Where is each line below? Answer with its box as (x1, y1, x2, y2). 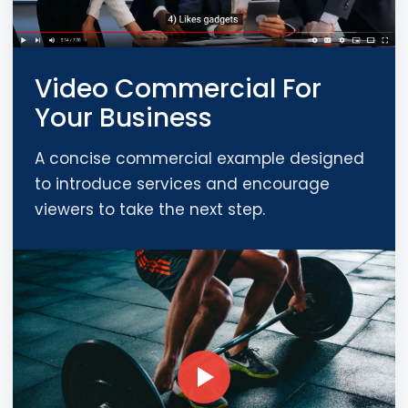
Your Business (35, 99, 212, 136)
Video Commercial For (35, 70, 321, 107)
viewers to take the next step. (35, 198, 265, 220)
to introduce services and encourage (35, 172, 330, 195)
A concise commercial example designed (35, 147, 364, 169)
